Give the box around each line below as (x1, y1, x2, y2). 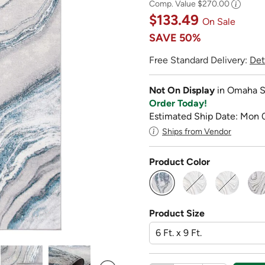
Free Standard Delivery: (149, 54, 250, 66)
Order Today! (149, 97, 207, 109)
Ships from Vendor (162, 126, 231, 137)
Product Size (149, 207, 205, 219)
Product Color (149, 156, 210, 167)
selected (161, 188, 198, 199)
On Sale (202, 15, 235, 27)
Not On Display (149, 84, 217, 96)
